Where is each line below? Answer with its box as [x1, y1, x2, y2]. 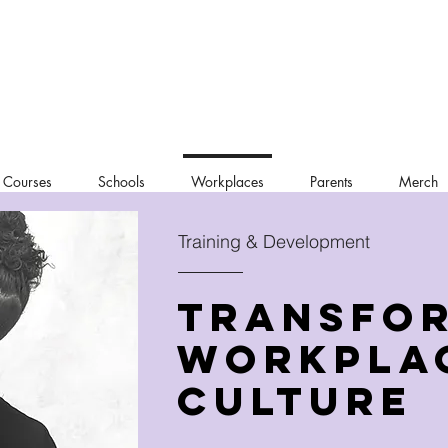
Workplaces [191, 172, 264, 192]
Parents [310, 172, 353, 192]
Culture [176, 376, 413, 427]
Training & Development [177, 230, 370, 254]
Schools [98, 172, 145, 192]
